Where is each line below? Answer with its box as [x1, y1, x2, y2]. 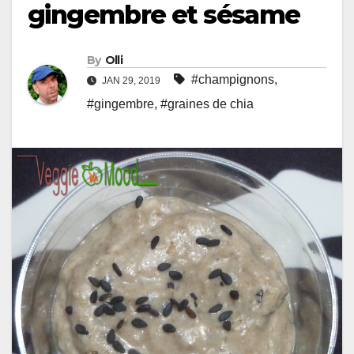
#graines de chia [160, 96, 254, 111]
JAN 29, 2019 [100, 74, 163, 86]
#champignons [191, 72, 274, 86]
